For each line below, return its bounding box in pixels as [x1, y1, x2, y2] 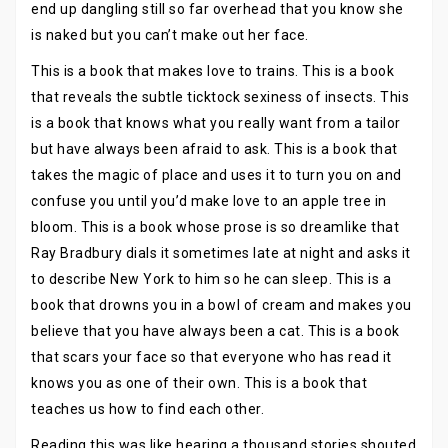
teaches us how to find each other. [31, 401, 264, 417]
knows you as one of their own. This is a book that [31, 375, 367, 391]
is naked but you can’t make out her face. [31, 27, 309, 43]
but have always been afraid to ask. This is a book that [31, 141, 398, 157]
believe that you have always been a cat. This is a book [31, 323, 400, 339]
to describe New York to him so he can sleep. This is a [31, 271, 391, 287]
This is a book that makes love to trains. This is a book [31, 63, 394, 79]
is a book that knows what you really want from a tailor [31, 115, 401, 131]
